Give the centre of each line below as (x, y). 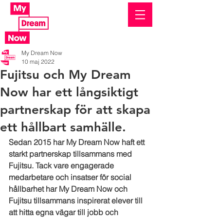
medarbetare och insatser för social (71, 177)
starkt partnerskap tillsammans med (71, 154)
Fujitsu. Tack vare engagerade (62, 165)
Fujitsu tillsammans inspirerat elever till (77, 200)
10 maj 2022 (38, 62)
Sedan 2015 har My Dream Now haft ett (78, 142)
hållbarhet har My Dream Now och (69, 189)
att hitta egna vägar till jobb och (64, 212)
